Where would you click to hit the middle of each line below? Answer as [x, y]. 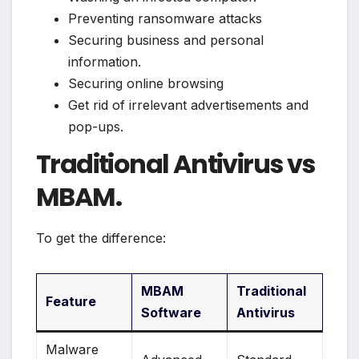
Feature [71, 302]
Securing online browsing [146, 83]
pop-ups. [96, 126]
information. [105, 61]
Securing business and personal [166, 40]
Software [171, 313]
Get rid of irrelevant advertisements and [188, 105]
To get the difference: [101, 238]
